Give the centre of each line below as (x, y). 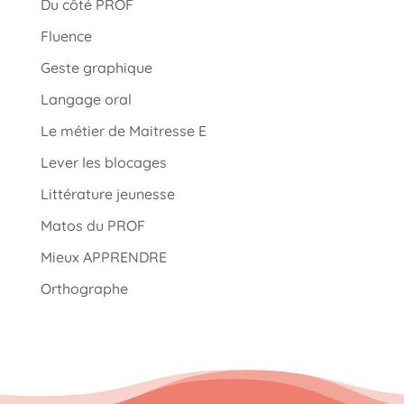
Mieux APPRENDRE (103, 257)
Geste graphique (96, 67)
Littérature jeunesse (107, 193)
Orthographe (84, 288)
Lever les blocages (103, 162)
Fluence (66, 36)
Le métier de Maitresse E (123, 130)
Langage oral (86, 99)
